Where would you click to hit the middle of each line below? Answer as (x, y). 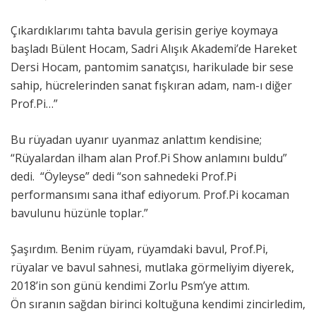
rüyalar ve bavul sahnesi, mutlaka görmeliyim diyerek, (152, 267)
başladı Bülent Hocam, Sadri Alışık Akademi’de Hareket (154, 48)
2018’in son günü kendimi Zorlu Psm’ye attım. (132, 285)
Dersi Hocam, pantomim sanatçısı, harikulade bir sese (152, 67)
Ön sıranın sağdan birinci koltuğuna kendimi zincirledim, (158, 304)
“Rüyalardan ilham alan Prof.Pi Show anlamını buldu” (149, 158)
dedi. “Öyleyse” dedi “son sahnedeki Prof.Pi (123, 176)
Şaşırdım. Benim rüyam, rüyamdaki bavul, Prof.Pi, (139, 249)
